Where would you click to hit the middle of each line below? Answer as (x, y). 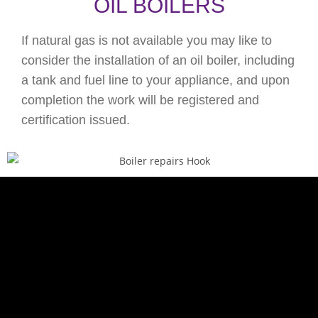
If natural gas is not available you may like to (147, 40)
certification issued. (76, 120)
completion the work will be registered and (140, 100)
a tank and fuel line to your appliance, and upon (155, 80)
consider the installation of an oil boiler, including (158, 60)
